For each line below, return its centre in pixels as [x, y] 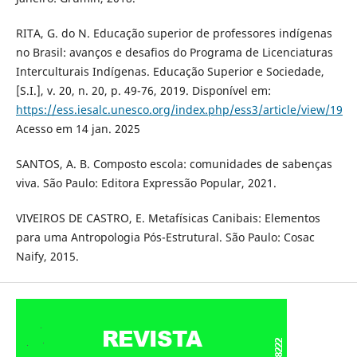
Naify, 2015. [47, 256]
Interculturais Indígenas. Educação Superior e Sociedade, [170, 71]
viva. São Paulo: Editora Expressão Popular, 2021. [146, 182]
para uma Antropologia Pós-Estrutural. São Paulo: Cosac [165, 237]
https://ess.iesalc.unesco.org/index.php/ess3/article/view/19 [179, 109]
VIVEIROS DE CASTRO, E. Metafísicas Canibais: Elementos [168, 218]
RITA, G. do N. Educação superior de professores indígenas [174, 33]
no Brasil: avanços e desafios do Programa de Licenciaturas [174, 52]
